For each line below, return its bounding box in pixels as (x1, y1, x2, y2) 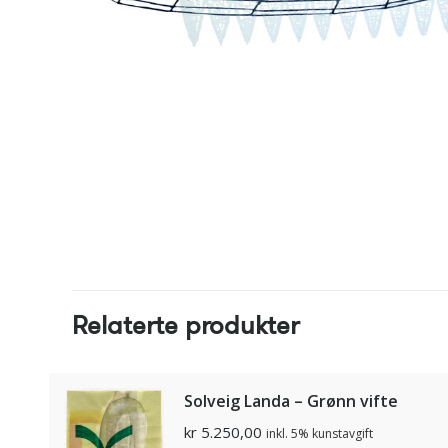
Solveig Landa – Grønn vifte (184, 390, 398, 412)
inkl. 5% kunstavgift (266, 425, 373, 442)
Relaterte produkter (72, 307, 299, 344)
